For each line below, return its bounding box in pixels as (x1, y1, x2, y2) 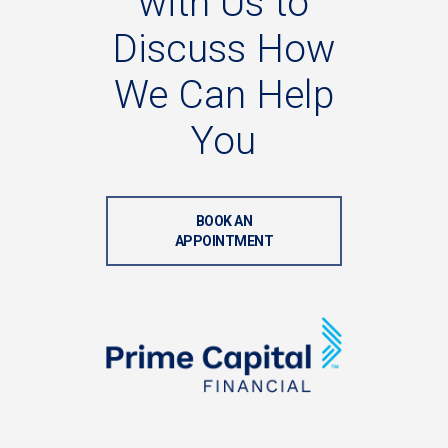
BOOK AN (195, 213, 253, 230)
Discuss (112, 25, 247, 72)
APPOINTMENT (174, 233, 274, 250)
